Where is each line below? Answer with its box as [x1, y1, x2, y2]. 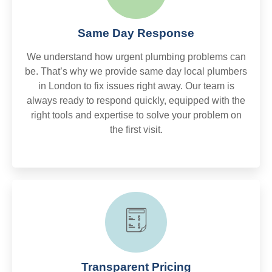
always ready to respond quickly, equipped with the [27, 95, 245, 106]
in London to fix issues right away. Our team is [38, 80, 234, 91]
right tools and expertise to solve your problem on [30, 109, 242, 120]
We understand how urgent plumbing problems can [26, 51, 246, 62]
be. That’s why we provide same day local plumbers [25, 66, 247, 76]
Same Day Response [78, 26, 194, 39]
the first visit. [109, 124, 163, 135]
